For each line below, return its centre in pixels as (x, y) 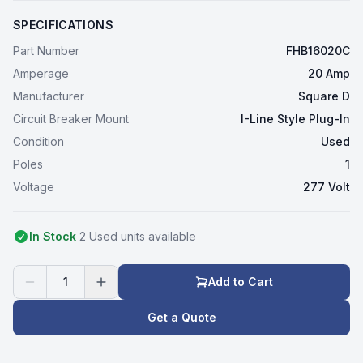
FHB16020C (318, 51)
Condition (38, 141)
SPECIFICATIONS (63, 25)
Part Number (46, 51)
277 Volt (327, 187)
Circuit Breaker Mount (71, 119)
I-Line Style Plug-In (295, 119)
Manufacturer (49, 96)
